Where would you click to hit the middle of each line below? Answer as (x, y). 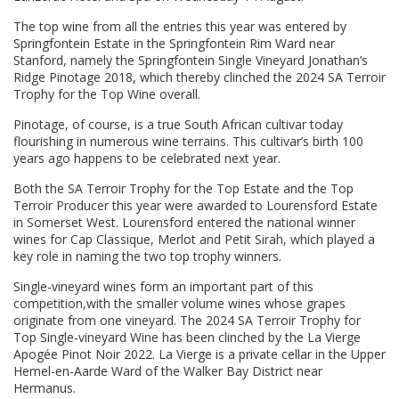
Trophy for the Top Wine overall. (107, 94)
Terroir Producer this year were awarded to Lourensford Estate (195, 206)
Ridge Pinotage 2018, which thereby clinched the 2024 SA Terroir (199, 77)
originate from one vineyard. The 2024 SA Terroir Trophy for (187, 321)
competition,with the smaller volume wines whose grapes (179, 304)
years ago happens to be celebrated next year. (147, 159)
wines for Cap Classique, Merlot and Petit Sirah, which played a (194, 240)
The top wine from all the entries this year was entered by (180, 27)
